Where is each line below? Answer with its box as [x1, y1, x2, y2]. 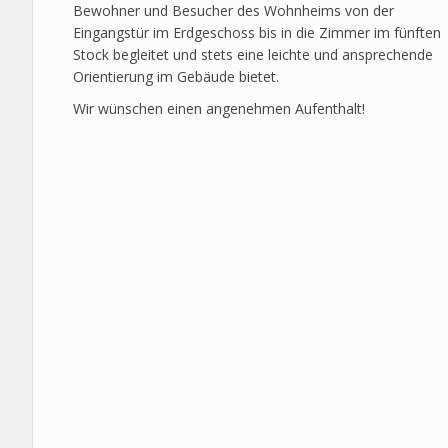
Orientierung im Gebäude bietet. [73, 67, 279, 86]
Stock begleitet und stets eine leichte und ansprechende [73, 45, 433, 64]
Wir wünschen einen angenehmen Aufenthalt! [73, 99, 365, 118]
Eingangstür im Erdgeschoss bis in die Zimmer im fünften [73, 23, 441, 42]
